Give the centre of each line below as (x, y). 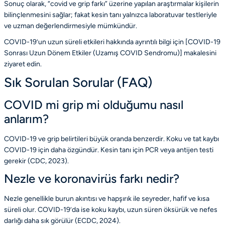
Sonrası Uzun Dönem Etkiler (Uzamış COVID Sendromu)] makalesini (110, 53)
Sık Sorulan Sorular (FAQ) (78, 83)
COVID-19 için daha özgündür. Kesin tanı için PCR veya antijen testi (109, 150)
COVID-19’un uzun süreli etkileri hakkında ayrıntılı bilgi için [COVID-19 (112, 42)
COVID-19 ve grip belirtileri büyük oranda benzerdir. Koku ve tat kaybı (111, 139)
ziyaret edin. (23, 64)
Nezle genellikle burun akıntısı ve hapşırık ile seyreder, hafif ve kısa (107, 199)
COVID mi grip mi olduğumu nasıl (94, 105)
